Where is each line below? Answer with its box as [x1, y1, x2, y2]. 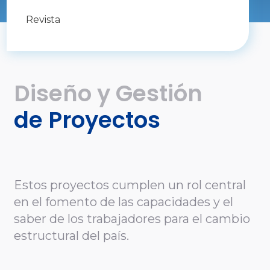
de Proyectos [14, 104, 161, 136]
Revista [26, 14, 61, 25]
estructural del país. [14, 228, 130, 243]
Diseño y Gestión [14, 78, 203, 109]
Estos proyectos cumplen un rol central [14, 178, 246, 192]
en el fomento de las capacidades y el [14, 195, 234, 209]
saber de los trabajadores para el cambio [14, 212, 251, 226]
